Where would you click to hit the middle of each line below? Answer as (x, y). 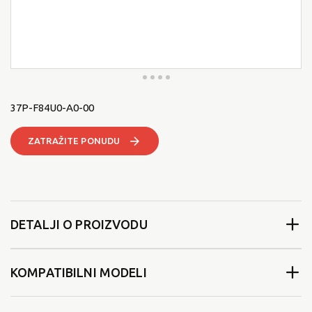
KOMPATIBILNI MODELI (79, 273)
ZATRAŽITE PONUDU (74, 140)
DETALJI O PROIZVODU (79, 225)
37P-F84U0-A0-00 (52, 107)
